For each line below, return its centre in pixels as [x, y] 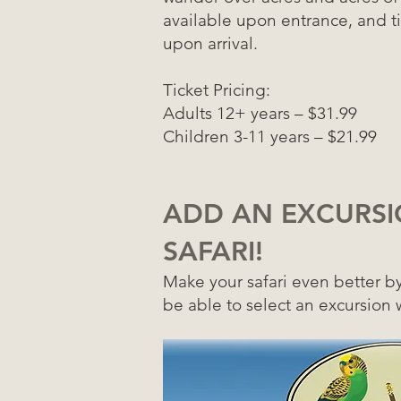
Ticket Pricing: [217, 90]
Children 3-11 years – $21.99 [270, 137]
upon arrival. [213, 43]
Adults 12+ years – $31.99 [260, 113]
